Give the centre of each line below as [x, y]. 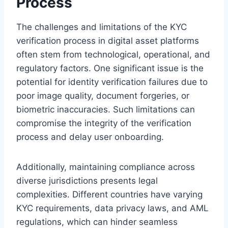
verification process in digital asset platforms [108, 40]
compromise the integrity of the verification [104, 123]
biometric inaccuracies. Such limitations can [106, 109]
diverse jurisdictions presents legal [87, 180]
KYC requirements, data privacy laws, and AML [112, 208]
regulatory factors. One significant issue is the [110, 68]
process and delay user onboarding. [90, 137]
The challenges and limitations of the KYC [102, 27]
